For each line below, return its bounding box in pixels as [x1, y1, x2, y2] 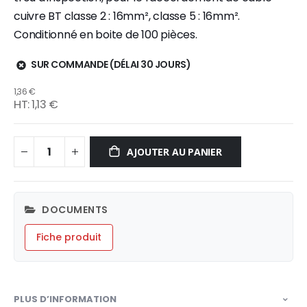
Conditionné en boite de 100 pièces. [14, 27, 197, 43]
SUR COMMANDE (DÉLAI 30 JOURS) [31, 58, 191, 72]
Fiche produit [36, 230, 101, 244]
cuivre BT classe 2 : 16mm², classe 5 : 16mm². [14, 8, 241, 25]
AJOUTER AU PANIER [127, 145, 222, 158]
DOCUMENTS [39, 202, 108, 217]
